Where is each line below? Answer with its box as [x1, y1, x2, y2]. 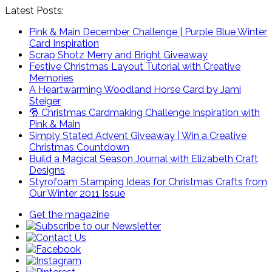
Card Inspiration [29, 38, 99, 49]
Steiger [29, 95, 61, 107]
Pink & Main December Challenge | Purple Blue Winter [29, 26, 267, 38]
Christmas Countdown [29, 141, 129, 153]
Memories [29, 72, 73, 84]
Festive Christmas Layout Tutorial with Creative [29, 61, 240, 72]
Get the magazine [29, 209, 109, 220]
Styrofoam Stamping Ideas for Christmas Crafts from [29, 176, 267, 188]
